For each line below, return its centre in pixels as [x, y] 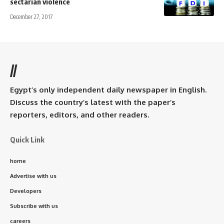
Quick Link [27, 139]
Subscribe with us [34, 206]
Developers [26, 191]
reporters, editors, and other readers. [79, 114]
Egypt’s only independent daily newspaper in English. [108, 89]
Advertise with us [33, 176]
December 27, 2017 [31, 16]
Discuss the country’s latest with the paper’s [93, 102]
